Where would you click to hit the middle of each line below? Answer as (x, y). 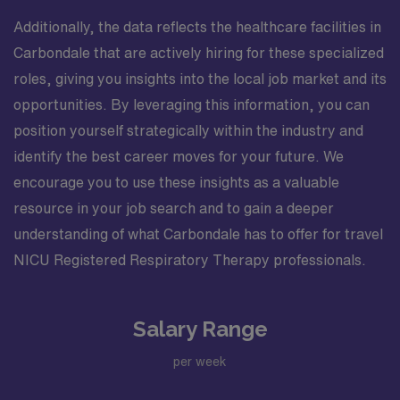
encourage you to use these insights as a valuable (176, 182)
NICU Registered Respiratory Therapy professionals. (190, 260)
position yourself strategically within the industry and (188, 130)
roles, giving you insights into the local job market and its (200, 79)
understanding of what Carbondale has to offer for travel (198, 234)
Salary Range (200, 329)
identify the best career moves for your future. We (179, 156)
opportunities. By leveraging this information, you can (192, 104)
